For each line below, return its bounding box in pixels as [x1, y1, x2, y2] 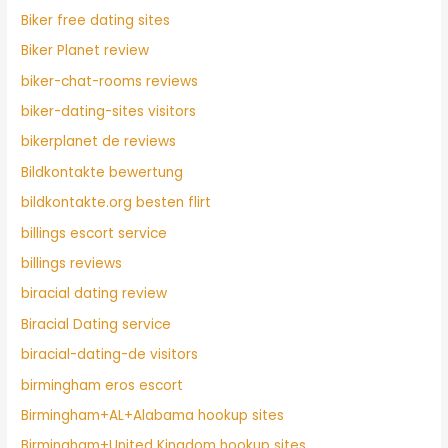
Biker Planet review [21, 41, 150, 61]
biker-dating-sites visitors [21, 101, 197, 121]
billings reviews [21, 254, 123, 273]
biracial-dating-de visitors [21, 345, 199, 365]
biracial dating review [21, 284, 168, 304]
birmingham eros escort [21, 375, 184, 395]
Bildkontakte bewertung [21, 162, 184, 182]
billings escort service [21, 223, 168, 243]
